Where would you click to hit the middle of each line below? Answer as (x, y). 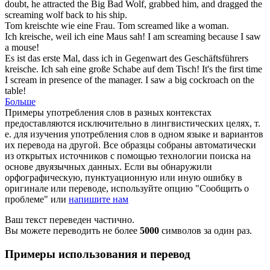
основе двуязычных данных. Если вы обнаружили (108, 166)
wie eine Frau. (87, 25)
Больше (20, 101)
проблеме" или (37, 199)
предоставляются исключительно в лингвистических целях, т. (133, 123)
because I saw (233, 36)
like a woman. (201, 25)
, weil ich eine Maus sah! (98, 36)
